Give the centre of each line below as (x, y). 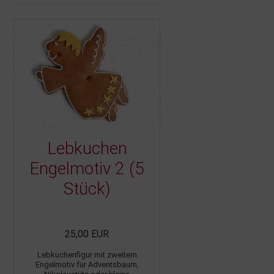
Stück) (87, 189)
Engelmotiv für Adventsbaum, (87, 265)
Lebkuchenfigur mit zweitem (87, 255)
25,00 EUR (87, 234)
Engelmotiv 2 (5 (87, 169)
